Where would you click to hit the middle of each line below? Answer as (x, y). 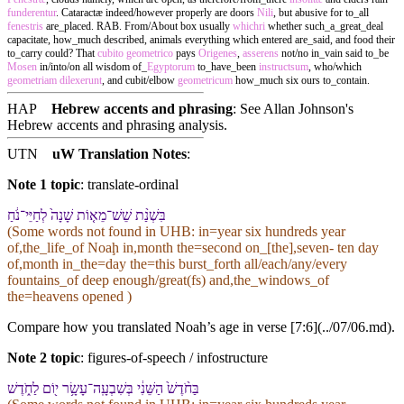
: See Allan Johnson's (293, 108)
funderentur (32, 12)
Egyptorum (171, 66)
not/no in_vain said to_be (334, 53)
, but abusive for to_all (321, 12)
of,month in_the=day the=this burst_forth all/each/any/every (177, 264)
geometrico (150, 53)
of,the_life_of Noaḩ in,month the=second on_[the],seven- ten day (193, 248)
